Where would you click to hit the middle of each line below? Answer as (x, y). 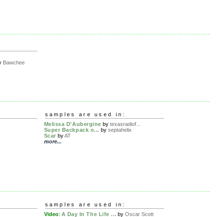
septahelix (120, 130)
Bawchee (14, 63)
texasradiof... (125, 124)
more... (53, 142)
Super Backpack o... (71, 130)
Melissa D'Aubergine (72, 124)
